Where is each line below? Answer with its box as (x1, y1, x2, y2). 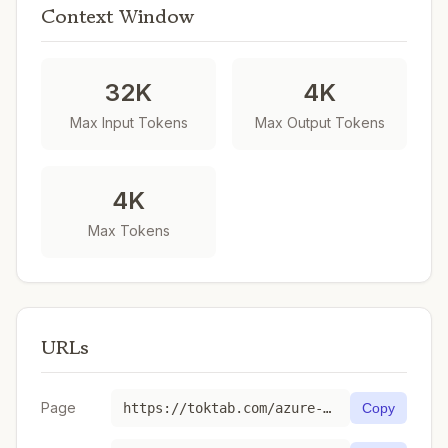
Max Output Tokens (254, 114, 385, 131)
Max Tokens (87, 222, 170, 239)
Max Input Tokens (69, 114, 188, 131)
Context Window (41, 2, 195, 31)
